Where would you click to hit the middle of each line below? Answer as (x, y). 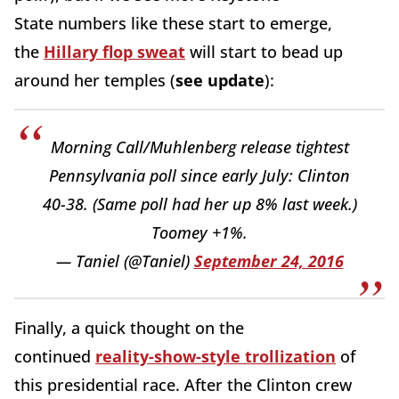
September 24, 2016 (269, 261)
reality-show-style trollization (216, 357)
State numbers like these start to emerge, (173, 24)
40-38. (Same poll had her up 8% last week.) (199, 204)
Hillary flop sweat (114, 52)
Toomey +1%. (199, 233)
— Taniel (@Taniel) (125, 261)
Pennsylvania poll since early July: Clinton (199, 176)
